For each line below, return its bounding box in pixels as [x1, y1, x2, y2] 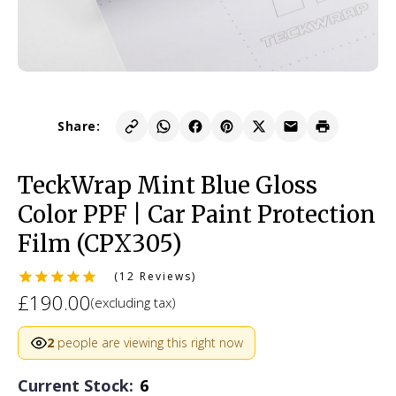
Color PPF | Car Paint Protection [18, 200, 376, 230]
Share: [57, 117, 101, 134]
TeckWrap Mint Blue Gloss [18, 171, 317, 201]
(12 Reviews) [114, 269, 197, 285]
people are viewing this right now [53, 333, 243, 351]
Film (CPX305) [18, 229, 182, 259]
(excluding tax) [91, 293, 176, 312]
